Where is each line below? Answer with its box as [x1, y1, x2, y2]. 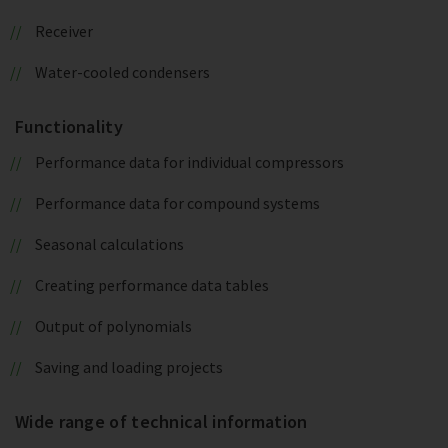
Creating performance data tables [34, 275, 269, 295]
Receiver [34, 21, 93, 41]
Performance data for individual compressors [34, 152, 344, 172]
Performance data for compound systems [34, 193, 320, 213]
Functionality [15, 115, 123, 138]
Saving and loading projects [34, 357, 223, 377]
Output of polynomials [34, 316, 192, 336]
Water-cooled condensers [34, 62, 210, 82]
